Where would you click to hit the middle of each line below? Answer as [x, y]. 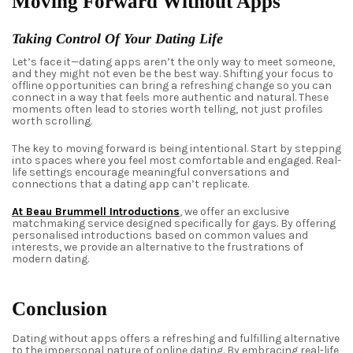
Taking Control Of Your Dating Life [117, 39]
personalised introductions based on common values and [160, 236]
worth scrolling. [52, 121]
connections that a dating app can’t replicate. [130, 184]
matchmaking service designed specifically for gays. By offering [174, 224]
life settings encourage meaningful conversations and [150, 173]
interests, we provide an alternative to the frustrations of [158, 247]
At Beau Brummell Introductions [96, 212]
